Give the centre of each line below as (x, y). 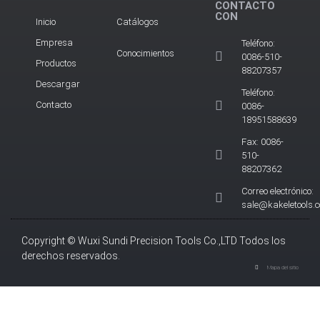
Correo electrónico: (278, 191)
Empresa (54, 42)
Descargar (58, 84)
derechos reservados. (71, 255)
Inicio (46, 21)
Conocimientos (145, 53)
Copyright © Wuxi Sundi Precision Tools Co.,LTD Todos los (154, 240)
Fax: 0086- (263, 141)
